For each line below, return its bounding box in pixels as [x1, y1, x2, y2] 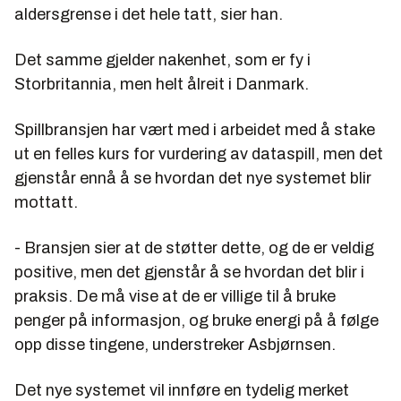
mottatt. [14, 192, 78, 211]
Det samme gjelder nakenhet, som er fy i [14, 50, 311, 69]
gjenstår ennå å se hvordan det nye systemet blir [14, 168, 371, 187]
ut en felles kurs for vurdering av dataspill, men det [14, 144, 383, 163]
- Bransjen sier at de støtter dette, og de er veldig [14, 238, 374, 257]
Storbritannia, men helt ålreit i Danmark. [14, 74, 309, 93]
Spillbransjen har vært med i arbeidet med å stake [14, 120, 375, 139]
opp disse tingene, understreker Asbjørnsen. [14, 335, 336, 354]
